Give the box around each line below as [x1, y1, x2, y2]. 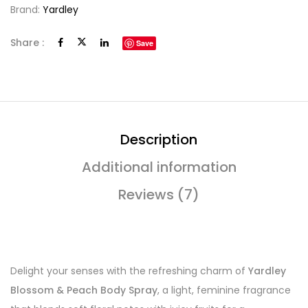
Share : [10, 36, 44, 49]
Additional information [81, 157, 236, 177]
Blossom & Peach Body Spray [10, 283, 157, 297]
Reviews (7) [118, 185, 199, 204]
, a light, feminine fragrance [157, 283, 291, 297]
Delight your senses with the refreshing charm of [10, 264, 248, 278]
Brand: [10, 3, 43, 16]
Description [120, 130, 197, 149]
